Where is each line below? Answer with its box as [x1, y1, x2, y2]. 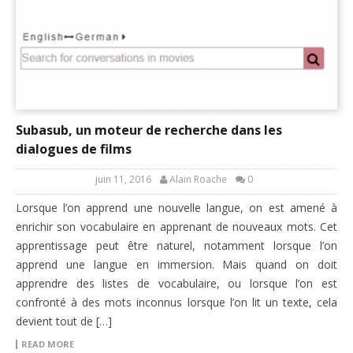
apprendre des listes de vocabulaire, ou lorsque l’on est [16, 275, 337, 291]
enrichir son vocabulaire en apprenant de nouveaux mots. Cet [16, 218, 337, 234]
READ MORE [21, 337, 74, 350]
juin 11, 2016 [95, 172, 151, 186]
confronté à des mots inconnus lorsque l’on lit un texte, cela [16, 294, 337, 310]
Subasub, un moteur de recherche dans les [16, 121, 282, 139]
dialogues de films [16, 139, 132, 158]
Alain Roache [169, 172, 227, 186]
